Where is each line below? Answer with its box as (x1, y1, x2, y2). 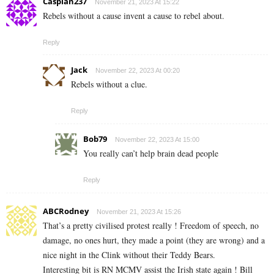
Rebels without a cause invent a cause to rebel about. (43, 9, 224, 21)
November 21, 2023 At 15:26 (97, 207, 181, 215)
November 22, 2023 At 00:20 (95, 66, 180, 74)
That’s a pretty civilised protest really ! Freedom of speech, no (43, 219, 259, 231)
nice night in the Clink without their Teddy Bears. (43, 248, 215, 261)
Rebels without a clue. (71, 78, 147, 90)
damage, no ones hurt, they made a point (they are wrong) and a (43, 234, 265, 246)
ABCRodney (43, 205, 89, 217)
